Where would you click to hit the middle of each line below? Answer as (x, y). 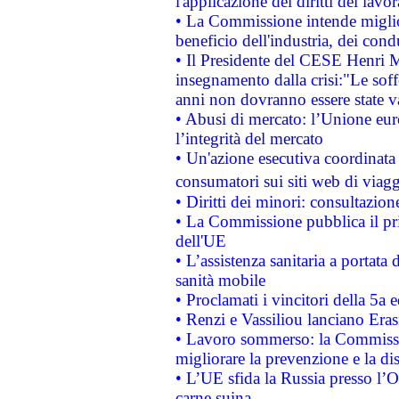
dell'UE (200, 241)
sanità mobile (220, 280)
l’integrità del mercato (249, 138)
